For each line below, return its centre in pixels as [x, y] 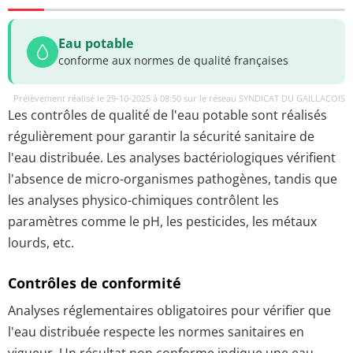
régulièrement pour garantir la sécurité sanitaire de [161, 136]
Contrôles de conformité [95, 283]
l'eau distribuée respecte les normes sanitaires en [156, 331]
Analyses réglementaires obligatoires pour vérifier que [169, 310]
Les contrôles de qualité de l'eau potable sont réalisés [167, 115]
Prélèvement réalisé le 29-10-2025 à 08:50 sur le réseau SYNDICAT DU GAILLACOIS [179, 98]
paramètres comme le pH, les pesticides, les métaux [162, 221]
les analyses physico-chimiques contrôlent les [143, 200]
